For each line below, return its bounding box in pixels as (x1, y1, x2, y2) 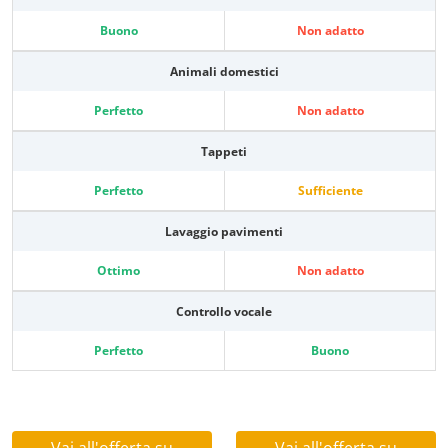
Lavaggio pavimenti (165, 223, 283, 241)
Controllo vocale (176, 303, 272, 321)
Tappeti (201, 143, 247, 161)
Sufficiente (297, 182, 363, 200)
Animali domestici (169, 63, 279, 81)
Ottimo (97, 262, 140, 280)
